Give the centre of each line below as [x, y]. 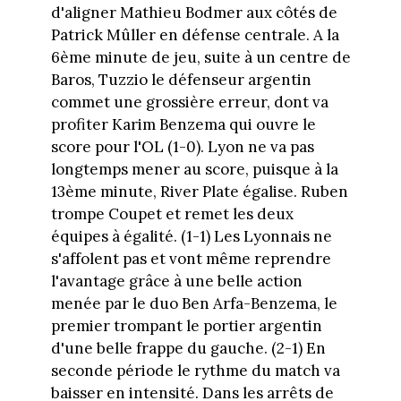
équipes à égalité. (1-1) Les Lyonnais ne [191, 236]
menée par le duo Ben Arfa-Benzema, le [194, 303]
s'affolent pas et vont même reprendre [191, 258]
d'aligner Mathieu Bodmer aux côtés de [194, 12]
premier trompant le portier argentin [186, 325]
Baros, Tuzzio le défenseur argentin [181, 79]
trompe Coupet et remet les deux [172, 213]
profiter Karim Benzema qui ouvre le [183, 124]
